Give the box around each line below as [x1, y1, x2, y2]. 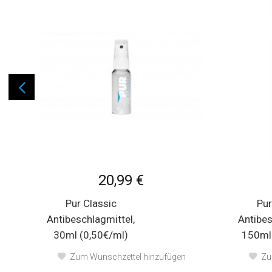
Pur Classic [65, 197, 117, 209]
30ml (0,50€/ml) [53, 229, 129, 241]
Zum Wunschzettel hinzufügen [69, 252, 186, 262]
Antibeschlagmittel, [47, 213, 135, 225]
